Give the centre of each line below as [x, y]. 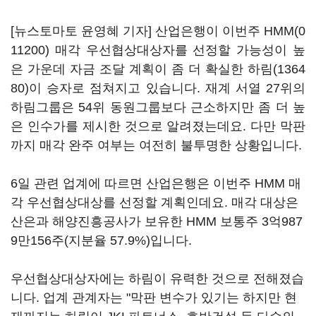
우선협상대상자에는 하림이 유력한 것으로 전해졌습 [157, 279]
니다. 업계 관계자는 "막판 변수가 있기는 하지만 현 [154, 298]
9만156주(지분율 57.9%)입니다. [101, 241]
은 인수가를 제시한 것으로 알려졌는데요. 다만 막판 [158, 126]
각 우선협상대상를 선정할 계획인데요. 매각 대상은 [154, 202]
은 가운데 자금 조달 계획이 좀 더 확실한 [129, 69]
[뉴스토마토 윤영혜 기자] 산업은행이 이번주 [137, 31]
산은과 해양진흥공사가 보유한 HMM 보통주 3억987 [157, 221]
